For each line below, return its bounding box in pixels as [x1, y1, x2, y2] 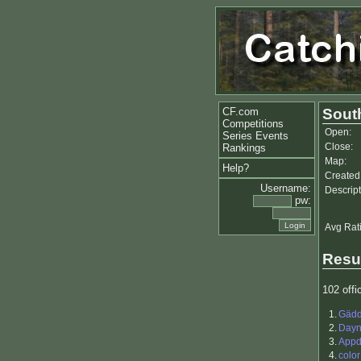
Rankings [222, 142, 266, 154]
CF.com [222, 106, 259, 118]
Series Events [222, 130, 288, 142]
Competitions [222, 118, 284, 130]
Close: [325, 141, 353, 152]
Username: [260, 182, 311, 194]
